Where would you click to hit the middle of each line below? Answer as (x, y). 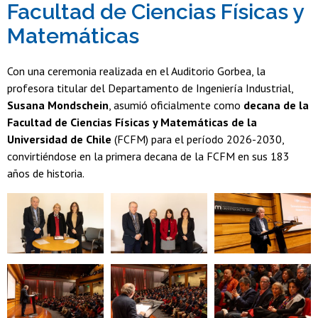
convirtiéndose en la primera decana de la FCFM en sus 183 (148, 157)
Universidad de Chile (59, 139)
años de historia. (47, 174)
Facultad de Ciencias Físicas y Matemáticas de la (132, 122)
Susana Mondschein (58, 105)
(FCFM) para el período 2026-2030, (198, 139)
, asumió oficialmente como (176, 105)
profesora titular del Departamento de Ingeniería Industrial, (150, 88)
